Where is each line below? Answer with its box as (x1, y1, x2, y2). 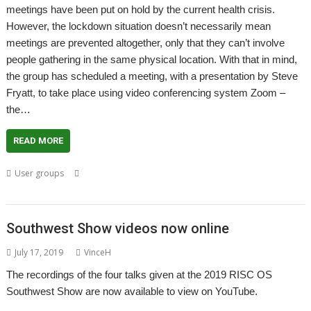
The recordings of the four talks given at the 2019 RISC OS (6, 268, 273, 280)
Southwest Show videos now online (6, 219, 230, 237)
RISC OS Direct (119, 167, 176, 179)
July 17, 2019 (15, 246, 64, 258)
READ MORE (13, 135, 64, 146)
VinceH (84, 246, 112, 258)
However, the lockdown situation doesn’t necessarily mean (6, 20, 271, 32)
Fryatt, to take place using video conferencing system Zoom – (6, 87, 286, 99)
